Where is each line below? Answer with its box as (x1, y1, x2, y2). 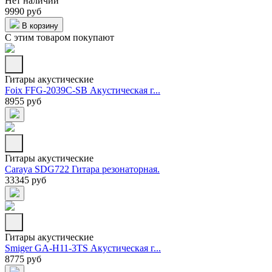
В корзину (19, 21, 58, 31)
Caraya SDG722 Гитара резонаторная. (5, 164, 160, 175)
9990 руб (5, 6, 41, 17)
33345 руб (5, 175, 46, 186)
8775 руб (5, 254, 41, 265)
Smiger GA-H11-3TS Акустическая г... (5, 243, 161, 254)
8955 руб (5, 96, 41, 107)
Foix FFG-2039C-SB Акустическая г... (5, 85, 160, 96)
